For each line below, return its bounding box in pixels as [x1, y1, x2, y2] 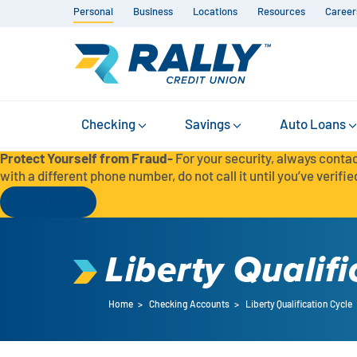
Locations [193, 7, 237, 18]
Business [133, 7, 173, 18]
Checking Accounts [149, 300, 229, 310]
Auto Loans [280, 118, 346, 132]
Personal [73, 7, 113, 18]
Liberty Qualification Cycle [245, 300, 352, 310]
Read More [21, 194, 76, 206]
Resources [257, 7, 305, 18]
